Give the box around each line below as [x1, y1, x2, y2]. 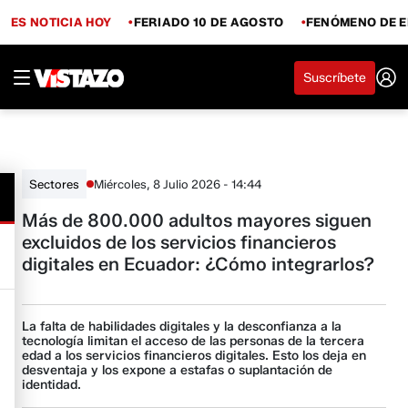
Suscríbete [303, 69, 366, 86]
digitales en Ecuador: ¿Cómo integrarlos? [22, 253, 375, 275]
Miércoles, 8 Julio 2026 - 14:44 [94, 176, 262, 191]
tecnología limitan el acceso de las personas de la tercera [22, 333, 365, 349]
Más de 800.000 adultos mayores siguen [22, 209, 372, 231]
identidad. [22, 377, 82, 393]
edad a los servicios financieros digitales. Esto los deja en [22, 348, 367, 363]
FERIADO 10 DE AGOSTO [133, 14, 284, 29]
